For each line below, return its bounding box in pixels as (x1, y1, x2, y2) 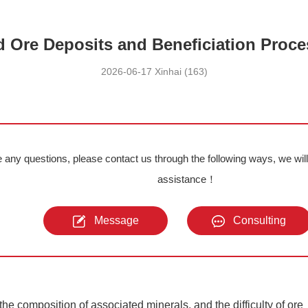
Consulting (233, 214, 287, 226)
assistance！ (157, 173, 217, 185)
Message (93, 214, 139, 226)
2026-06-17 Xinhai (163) (100, 66, 208, 77)
